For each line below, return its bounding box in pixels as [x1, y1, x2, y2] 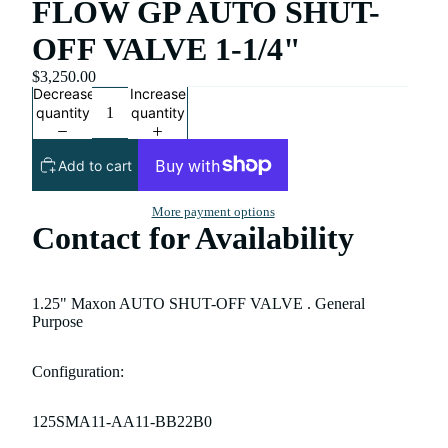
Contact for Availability [32, 220, 362, 257]
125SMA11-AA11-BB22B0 [32, 412, 212, 430]
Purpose [32, 312, 83, 330]
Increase [129, 84, 186, 102]
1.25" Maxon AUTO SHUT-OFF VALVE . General [32, 294, 365, 312]
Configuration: [32, 362, 124, 380]
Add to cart [58, 156, 132, 174]
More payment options [151, 204, 275, 220]
